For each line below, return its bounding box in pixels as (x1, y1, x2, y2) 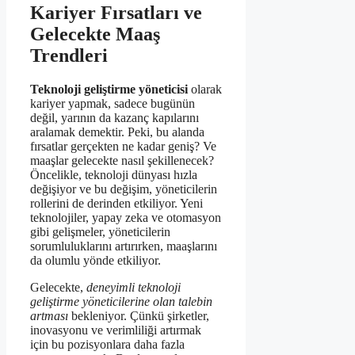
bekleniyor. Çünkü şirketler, (68, 308, 209, 323)
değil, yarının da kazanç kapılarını (30, 110, 199, 124)
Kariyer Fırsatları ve (30, 2, 202, 23)
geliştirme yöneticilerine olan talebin (30, 294, 212, 308)
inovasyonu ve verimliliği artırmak (30, 323, 201, 337)
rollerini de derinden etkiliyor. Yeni (30, 196, 203, 210)
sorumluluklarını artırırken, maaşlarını (30, 239, 217, 253)
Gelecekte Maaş (30, 24, 160, 44)
